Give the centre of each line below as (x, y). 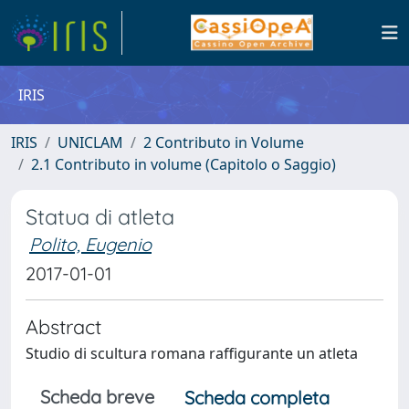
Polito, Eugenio (90, 244)
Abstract (63, 326)
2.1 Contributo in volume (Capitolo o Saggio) (184, 164)
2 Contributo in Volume (224, 142)
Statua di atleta (100, 217)
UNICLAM (90, 142)
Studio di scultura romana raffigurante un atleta (192, 353)
